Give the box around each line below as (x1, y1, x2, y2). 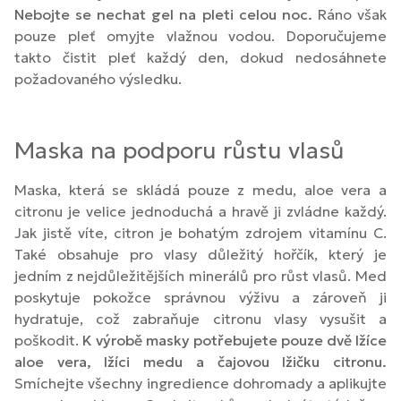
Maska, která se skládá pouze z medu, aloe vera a (14, 180, 387, 199)
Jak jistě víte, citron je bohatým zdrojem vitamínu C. (14, 223, 387, 242)
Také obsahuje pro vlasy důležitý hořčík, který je (14, 244, 387, 263)
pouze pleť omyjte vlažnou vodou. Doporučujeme (14, 27, 387, 46)
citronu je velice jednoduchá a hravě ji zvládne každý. (14, 201, 387, 220)
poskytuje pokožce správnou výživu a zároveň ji (14, 287, 387, 306)
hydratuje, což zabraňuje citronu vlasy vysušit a (14, 309, 387, 328)
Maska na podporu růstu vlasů (14, 135, 344, 165)
